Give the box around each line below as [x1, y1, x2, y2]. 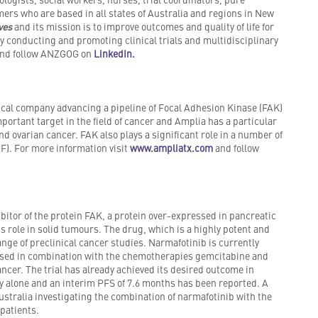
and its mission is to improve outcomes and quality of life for [13, 19, 274, 34]
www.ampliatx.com [129, 141, 213, 155]
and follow [212, 141, 259, 155]
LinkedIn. [93, 46, 135, 61]
